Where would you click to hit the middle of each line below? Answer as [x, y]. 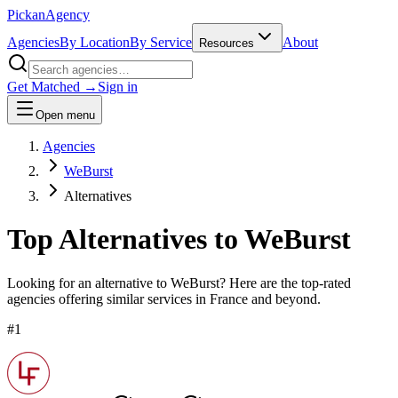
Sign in [118, 87]
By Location [95, 42]
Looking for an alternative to [89, 283]
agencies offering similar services [99, 298]
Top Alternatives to [126, 239]
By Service [161, 42]
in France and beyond [255, 298]
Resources [227, 43]
